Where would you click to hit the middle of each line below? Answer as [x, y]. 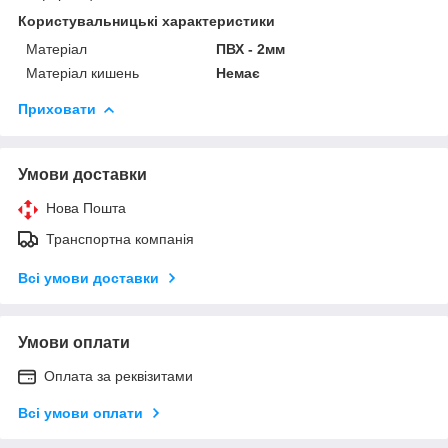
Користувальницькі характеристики [146, 20]
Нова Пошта [86, 207]
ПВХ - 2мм [251, 48]
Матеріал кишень [82, 72]
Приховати [57, 108]
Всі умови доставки [88, 277]
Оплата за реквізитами [118, 375]
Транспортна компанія [120, 238]
